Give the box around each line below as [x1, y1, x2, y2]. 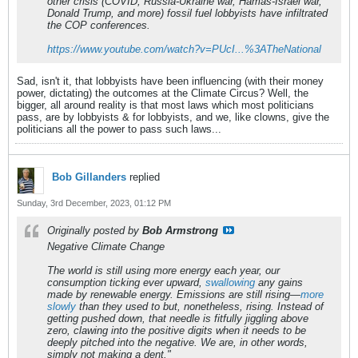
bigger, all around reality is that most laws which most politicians [17, 98, 314, 111]
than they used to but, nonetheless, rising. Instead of [76, 300, 324, 312]
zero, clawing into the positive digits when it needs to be [47, 324, 306, 336]
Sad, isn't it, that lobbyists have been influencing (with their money [17, 74, 324, 87]
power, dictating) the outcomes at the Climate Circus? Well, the [17, 86, 308, 99]
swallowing [205, 276, 255, 288]
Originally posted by [47, 224, 142, 237]
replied [126, 170, 160, 183]
